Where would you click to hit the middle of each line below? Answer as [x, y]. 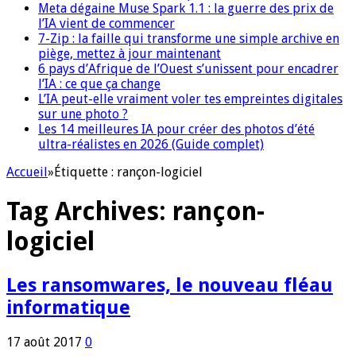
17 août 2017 [44, 342]
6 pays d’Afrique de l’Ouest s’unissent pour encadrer [188, 68]
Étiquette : [85, 172]
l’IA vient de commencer [106, 23]
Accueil [27, 172]
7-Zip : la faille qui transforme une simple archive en [189, 38]
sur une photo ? [83, 114]
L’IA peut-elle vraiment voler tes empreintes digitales [190, 99]
